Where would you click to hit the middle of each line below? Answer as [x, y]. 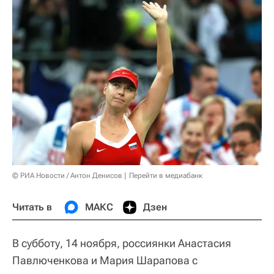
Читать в [32, 207]
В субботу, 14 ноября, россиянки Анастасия [122, 243]
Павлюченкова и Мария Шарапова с [105, 260]
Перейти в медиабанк [166, 175]
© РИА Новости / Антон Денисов [67, 175]
